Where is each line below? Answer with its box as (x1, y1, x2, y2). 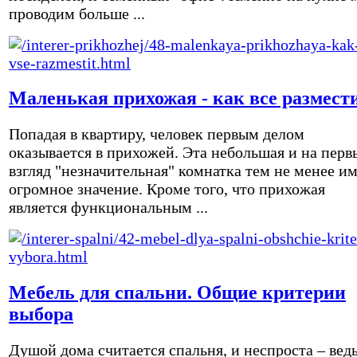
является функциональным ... (9, 198, 208, 217)
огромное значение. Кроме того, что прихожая (9, 180, 325, 198)
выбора (9, 304, 73, 325)
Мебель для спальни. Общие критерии (9, 282, 346, 304)
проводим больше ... (9, 4, 145, 22)
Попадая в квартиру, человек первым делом (9, 125, 304, 143)
